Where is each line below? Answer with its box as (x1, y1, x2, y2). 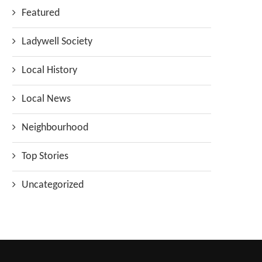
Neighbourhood (22, 122, 88, 134)
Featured (22, 8, 60, 19)
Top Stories (22, 151, 68, 163)
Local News (22, 94, 71, 105)
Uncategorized (22, 180, 84, 191)
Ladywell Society (22, 36, 92, 48)
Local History (22, 65, 77, 77)
